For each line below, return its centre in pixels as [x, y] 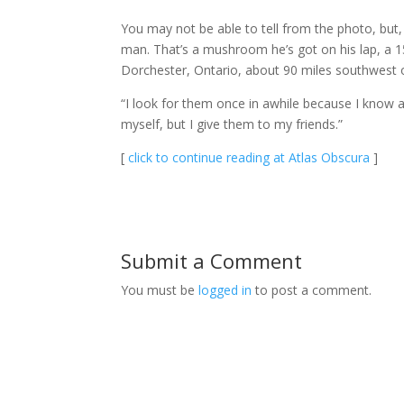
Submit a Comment [212, 261]
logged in [225, 290]
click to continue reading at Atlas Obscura [249, 157]
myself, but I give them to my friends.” [232, 124]
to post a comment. [312, 290]
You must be [160, 290]
